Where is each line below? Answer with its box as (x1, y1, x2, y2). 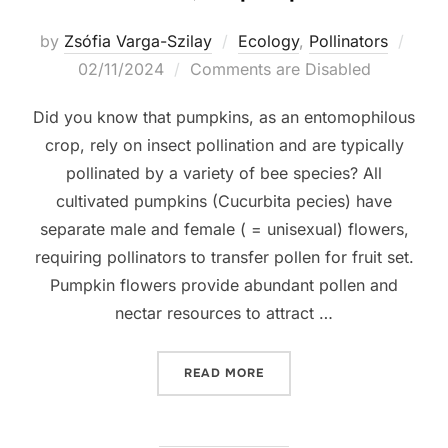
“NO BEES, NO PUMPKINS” (263, 363, 440, 380)
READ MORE (184, 364, 264, 381)
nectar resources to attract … (115, 302, 333, 323)
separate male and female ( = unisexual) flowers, (39, 218, 409, 239)
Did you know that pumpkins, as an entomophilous (33, 106, 415, 127)
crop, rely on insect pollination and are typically (44, 134, 404, 155)
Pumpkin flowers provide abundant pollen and (50, 274, 398, 295)
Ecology (237, 30, 299, 51)
